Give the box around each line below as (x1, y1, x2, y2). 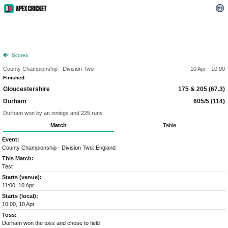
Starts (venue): (2, 174, 42, 180)
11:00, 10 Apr (2, 182, 34, 188)
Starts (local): (2, 193, 38, 199)
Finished (3, 75, 24, 80)
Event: (2, 136, 19, 142)
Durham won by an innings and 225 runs (3, 110, 103, 116)
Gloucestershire (3, 85, 50, 93)
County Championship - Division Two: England (2, 145, 116, 151)
